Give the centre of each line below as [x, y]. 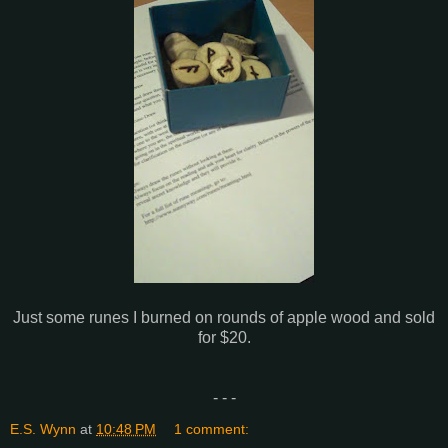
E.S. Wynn [43, 429]
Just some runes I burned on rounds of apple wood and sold [224, 318]
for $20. [224, 338]
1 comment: [212, 429]
